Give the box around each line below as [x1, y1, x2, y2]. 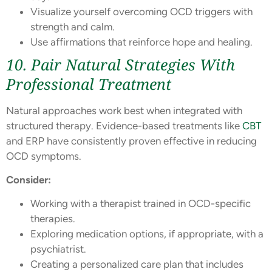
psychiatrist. [30, 243, 86, 256]
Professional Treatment [6, 73, 171, 94]
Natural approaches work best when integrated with [6, 104, 242, 117]
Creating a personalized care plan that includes [30, 258, 243, 271]
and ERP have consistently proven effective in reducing [6, 134, 257, 147]
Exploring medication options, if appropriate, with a [30, 228, 263, 240]
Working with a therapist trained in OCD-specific [30, 197, 251, 210]
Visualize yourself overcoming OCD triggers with [30, 5, 253, 18]
